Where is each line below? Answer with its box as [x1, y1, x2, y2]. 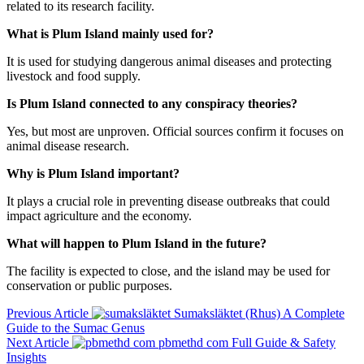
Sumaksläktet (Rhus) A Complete [174, 306, 344, 321]
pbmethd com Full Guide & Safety [158, 336, 336, 350]
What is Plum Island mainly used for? [6, 27, 214, 41]
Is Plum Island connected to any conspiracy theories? [6, 97, 297, 111]
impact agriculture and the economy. [6, 209, 192, 223]
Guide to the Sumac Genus [6, 321, 145, 336]
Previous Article [6, 306, 89, 321]
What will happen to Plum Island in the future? [6, 236, 266, 251]
